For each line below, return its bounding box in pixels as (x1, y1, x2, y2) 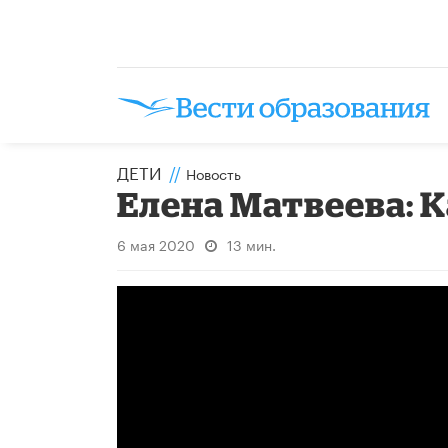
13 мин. (227, 232, 276, 255)
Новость (186, 161, 241, 184)
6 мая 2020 (117, 232, 195, 255)
